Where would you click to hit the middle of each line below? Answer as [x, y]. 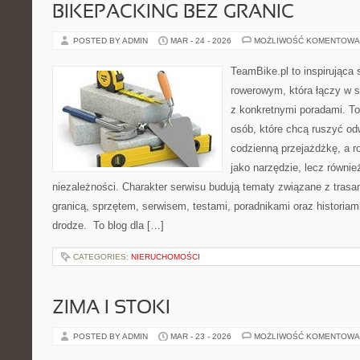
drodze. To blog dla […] [108, 225]
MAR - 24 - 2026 [201, 41]
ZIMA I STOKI [111, 309]
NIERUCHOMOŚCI [166, 257]
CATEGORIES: [102, 257]
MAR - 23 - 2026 [201, 336]
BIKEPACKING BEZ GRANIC [173, 13]
